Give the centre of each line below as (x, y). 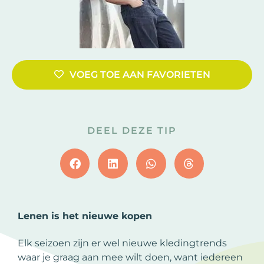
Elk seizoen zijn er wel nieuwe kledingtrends (122, 243)
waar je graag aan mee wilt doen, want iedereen (130, 257)
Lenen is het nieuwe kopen (85, 216)
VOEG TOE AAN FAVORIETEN (140, 75)
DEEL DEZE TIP (132, 131)
